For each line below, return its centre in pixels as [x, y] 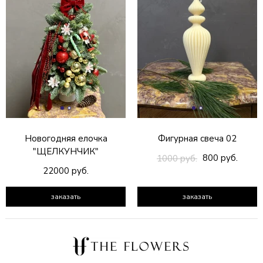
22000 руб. [66, 171]
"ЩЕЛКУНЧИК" [66, 151]
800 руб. [220, 158]
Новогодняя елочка [66, 138]
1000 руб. [177, 159]
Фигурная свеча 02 [197, 138]
